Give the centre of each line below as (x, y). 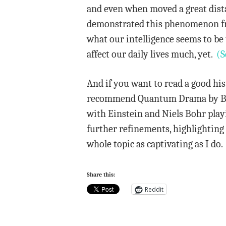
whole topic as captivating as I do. (155, 144)
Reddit (154, 189)
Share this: (101, 175)
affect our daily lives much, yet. (152, 54)
